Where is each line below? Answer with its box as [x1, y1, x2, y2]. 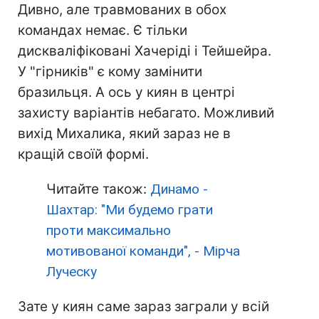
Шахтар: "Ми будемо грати [46, 202, 213, 218]
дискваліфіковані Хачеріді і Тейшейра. [18, 43, 271, 59]
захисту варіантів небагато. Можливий [18, 105, 274, 121]
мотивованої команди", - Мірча [46, 243, 240, 259]
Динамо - [150, 181, 208, 197]
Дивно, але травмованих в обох [18, 1, 226, 18]
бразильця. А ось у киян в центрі [18, 84, 235, 100]
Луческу [46, 263, 97, 280]
